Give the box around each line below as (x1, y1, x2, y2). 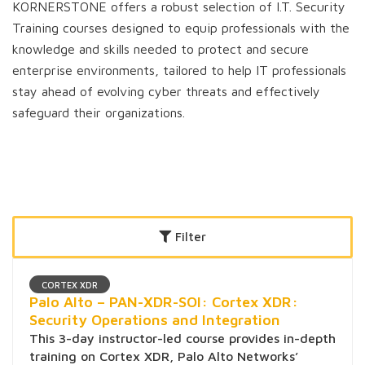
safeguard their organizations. (12, 105, 185, 120)
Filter (175, 230, 206, 244)
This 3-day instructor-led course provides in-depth (29, 331, 336, 346)
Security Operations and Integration (29, 311, 280, 329)
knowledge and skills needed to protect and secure (12, 42, 309, 56)
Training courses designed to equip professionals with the (12, 20, 350, 35)
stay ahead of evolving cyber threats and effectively (12, 84, 320, 99)
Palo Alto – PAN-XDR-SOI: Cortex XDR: (29, 293, 298, 311)
